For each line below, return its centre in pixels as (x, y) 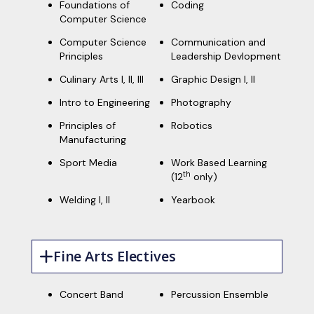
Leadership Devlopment (226, 56)
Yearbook (193, 200)
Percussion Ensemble (220, 294)
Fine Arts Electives (114, 256)
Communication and (219, 42)
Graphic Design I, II (213, 79)
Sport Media (88, 163)
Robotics (192, 125)
